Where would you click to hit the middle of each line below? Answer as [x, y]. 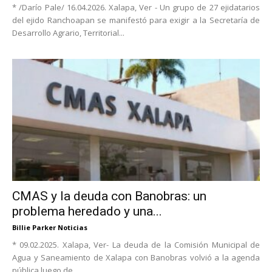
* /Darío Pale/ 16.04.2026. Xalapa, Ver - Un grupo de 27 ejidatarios [136, 7]
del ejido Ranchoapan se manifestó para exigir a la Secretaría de [136, 20]
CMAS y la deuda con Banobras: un [109, 196]
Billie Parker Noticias [50, 228]
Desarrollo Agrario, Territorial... [68, 32]
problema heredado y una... [87, 212]
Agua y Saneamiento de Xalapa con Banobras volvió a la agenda [136, 258]
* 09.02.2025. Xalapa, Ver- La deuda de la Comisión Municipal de [136, 245]
